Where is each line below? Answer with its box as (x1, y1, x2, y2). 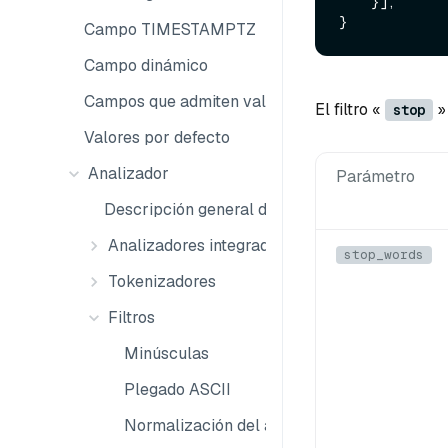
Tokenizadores (108, 271, 216, 292)
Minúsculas (124, 343, 209, 364)
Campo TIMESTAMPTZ (84, 19, 256, 40)
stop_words (344, 245, 424, 263)
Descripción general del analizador (104, 199, 364, 220)
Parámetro (336, 165, 415, 187)
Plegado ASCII (124, 379, 231, 400)
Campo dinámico (84, 55, 208, 76)
